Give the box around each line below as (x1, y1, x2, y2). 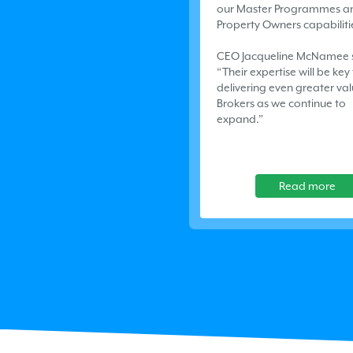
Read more (279, 179, 336, 192)
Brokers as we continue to (217, 96, 346, 110)
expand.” (217, 112, 263, 125)
